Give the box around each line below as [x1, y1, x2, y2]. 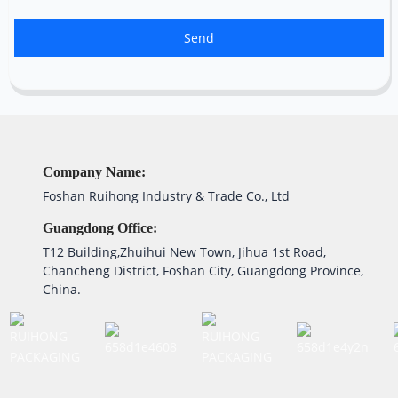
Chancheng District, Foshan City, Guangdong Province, [43, 262, 364, 280]
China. [43, 281, 82, 298]
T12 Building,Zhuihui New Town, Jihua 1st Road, [43, 243, 327, 261]
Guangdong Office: [43, 220, 162, 236]
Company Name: [43, 164, 147, 180]
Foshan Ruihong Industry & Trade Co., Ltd [43, 187, 301, 205]
